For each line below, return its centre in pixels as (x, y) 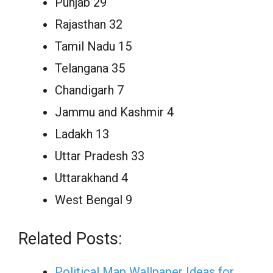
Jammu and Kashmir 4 (114, 112)
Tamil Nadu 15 (93, 47)
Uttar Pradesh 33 (100, 156)
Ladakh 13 (82, 134)
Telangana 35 (90, 69)
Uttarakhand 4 (91, 178)
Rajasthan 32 (89, 25)
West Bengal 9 (94, 200)
